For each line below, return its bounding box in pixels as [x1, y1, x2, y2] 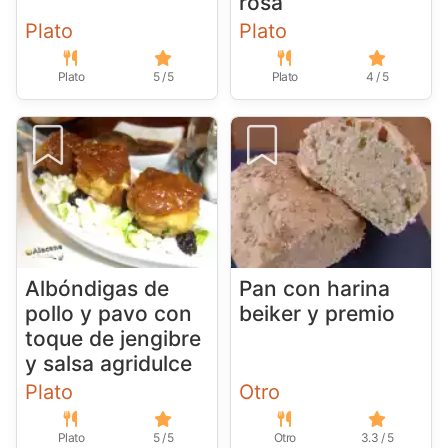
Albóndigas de [25, 275, 169, 301]
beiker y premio [238, 300, 395, 326]
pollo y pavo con [25, 300, 192, 326]
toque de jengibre [25, 325, 201, 351]
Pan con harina [238, 275, 390, 301]
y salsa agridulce [25, 350, 192, 376]
